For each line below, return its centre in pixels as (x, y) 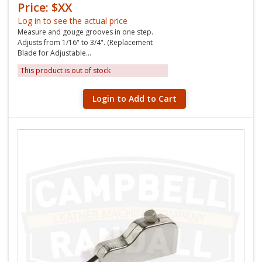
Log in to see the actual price (73, 21)
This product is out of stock (65, 70)
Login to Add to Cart (135, 99)
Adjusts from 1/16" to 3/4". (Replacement (85, 42)
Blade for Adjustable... (54, 53)
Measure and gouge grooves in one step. (85, 32)
